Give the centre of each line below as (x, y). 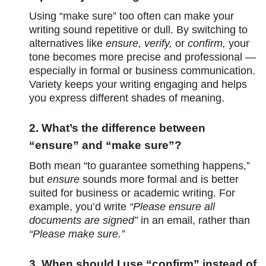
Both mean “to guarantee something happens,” (140, 166)
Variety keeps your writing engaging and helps (138, 85)
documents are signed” (84, 221)
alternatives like (68, 44)
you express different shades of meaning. (127, 98)
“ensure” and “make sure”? (106, 145)
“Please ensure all (172, 207)
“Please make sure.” (77, 234)
